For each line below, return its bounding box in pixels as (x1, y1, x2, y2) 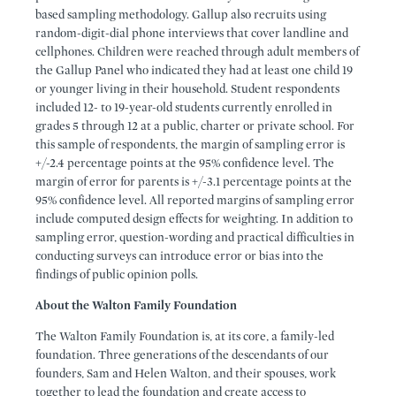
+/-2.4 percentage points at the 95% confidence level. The (35, 156, 334, 171)
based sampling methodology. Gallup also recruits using (35, 7, 326, 22)
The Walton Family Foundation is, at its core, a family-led (35, 329, 334, 344)
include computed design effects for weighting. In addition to (35, 211, 353, 226)
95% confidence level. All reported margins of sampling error (35, 193, 354, 208)
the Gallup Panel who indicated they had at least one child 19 (35, 63, 353, 78)
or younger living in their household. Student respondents (35, 81, 339, 96)
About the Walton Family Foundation (35, 298, 237, 313)
